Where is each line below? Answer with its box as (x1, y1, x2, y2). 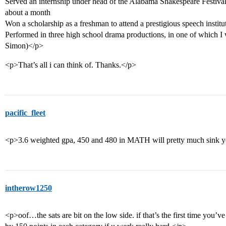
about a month (5, 8, 50, 17)
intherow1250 (5, 184, 52, 192)
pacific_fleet (5, 108, 45, 117)
